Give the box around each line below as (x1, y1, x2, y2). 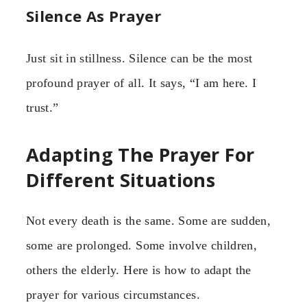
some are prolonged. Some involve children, (26, 238, 258, 252)
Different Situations (26, 167, 216, 193)
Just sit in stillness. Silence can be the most (26, 51, 253, 65)
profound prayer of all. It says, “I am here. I (26, 75, 257, 90)
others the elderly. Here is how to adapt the (26, 262, 251, 277)
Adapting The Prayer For (26, 142, 255, 168)
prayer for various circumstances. (26, 287, 200, 302)
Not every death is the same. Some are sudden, (26, 213, 271, 228)
